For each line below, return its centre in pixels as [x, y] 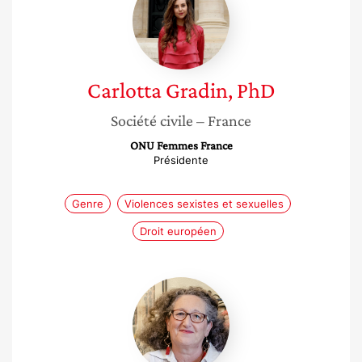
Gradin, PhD [220, 90]
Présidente [181, 160]
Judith [199, 284]
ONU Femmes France [181, 145]
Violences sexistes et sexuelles [204, 204]
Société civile [152, 120]
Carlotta [124, 90]
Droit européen [178, 231]
